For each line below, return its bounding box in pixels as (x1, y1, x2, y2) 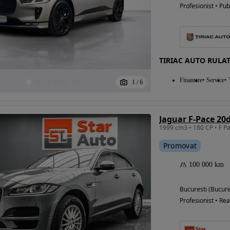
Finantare (179, 76, 202, 84)
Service (206, 76, 224, 84)
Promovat (163, 141, 197, 150)
